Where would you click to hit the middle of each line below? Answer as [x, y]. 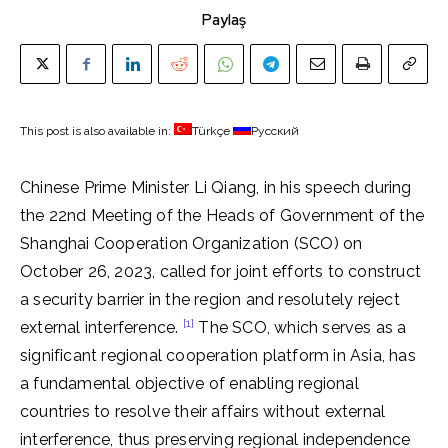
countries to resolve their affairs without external [203, 411]
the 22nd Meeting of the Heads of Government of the [222, 215]
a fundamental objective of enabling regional [189, 383]
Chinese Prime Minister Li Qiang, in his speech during [216, 187]
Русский [275, 131]
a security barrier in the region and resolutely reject [210, 299]
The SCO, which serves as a [300, 327]
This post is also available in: [97, 131]
